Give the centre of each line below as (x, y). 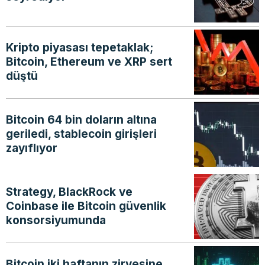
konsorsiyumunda (56, 221)
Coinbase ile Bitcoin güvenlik (86, 206)
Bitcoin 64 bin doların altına (81, 120)
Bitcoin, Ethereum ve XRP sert (89, 62)
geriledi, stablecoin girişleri (81, 134)
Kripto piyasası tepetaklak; (80, 48)
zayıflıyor (32, 148)
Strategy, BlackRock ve (69, 192)
